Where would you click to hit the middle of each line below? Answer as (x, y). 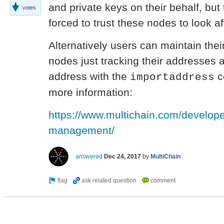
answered (89, 156)
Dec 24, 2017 (122, 156)
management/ (81, 130)
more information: (90, 92)
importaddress (172, 77)
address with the (89, 76)
